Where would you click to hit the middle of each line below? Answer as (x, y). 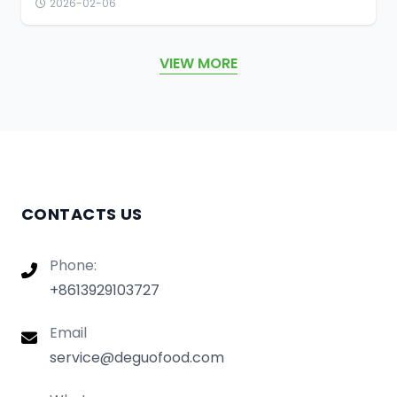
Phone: (73, 265)
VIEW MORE (198, 63)
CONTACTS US (82, 214)
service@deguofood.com (137, 357)
